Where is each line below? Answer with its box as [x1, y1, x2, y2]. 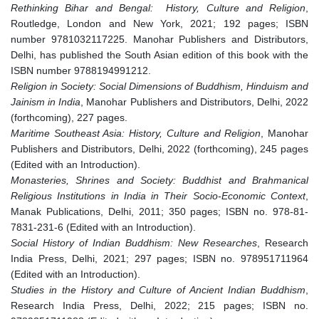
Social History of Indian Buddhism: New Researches [11, 237, 257, 249]
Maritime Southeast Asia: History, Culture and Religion [11, 127, 261, 140]
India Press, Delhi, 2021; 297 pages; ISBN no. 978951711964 [11, 253, 308, 265]
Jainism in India [11, 96, 81, 108]
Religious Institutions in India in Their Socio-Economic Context [11, 190, 305, 202]
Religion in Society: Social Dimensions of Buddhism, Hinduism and [11, 80, 308, 93]
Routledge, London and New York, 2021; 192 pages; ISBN [11, 18, 308, 30]
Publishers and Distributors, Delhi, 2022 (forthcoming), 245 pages [11, 143, 308, 155]
